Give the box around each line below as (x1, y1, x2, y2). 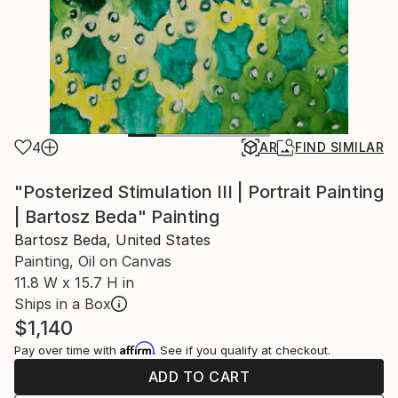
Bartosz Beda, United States (14, 231, 211, 249)
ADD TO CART (147, 368, 251, 386)
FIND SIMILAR (295, 139, 384, 155)
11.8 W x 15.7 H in (14, 274, 134, 291)
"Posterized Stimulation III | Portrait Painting (14, 181, 384, 203)
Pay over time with (14, 343, 120, 357)
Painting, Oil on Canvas (14, 252, 171, 270)
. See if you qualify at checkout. (154, 343, 330, 357)
